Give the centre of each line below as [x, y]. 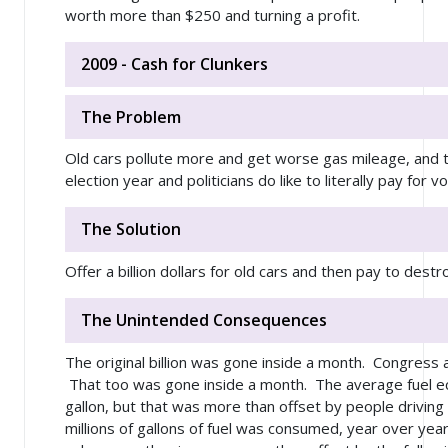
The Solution [131, 229]
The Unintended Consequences [204, 319]
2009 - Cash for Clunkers [174, 63]
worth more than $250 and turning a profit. [212, 15]
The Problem [131, 116]
